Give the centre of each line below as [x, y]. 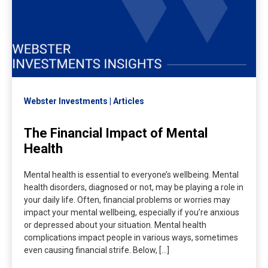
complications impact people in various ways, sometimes [131, 238]
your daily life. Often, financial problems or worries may [127, 200]
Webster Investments [66, 101]
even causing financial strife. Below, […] [97, 250]
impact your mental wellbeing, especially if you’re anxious [132, 213]
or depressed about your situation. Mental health [115, 225]
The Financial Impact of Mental [116, 133]
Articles [129, 101]
